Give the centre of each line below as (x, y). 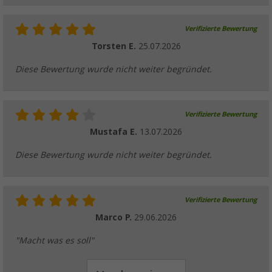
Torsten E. (115, 46)
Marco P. (115, 218)
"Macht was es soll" (55, 241)
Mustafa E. (115, 132)
